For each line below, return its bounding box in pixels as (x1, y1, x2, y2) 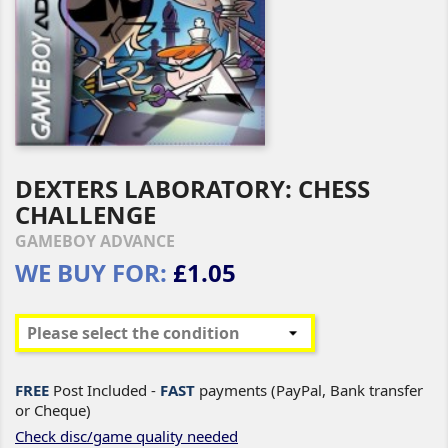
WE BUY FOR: (15, 256, 167, 289)
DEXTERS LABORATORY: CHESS (15, 172, 370, 205)
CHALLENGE (15, 198, 156, 231)
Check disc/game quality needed (15, 426, 238, 446)
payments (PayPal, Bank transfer (195, 380, 423, 400)
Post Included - (49, 380, 160, 400)
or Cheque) (15, 400, 91, 420)
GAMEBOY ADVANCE (15, 230, 175, 252)
